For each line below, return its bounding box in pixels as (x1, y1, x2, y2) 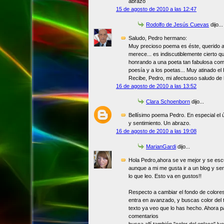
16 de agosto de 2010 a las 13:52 (116, 83, 196, 89)
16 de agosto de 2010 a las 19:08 (116, 128, 196, 134)
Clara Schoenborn (146, 98, 190, 105)
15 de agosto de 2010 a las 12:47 (116, 5, 196, 12)
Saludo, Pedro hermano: (128, 35, 187, 41)
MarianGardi (146, 143, 176, 150)
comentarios (128, 213, 158, 219)
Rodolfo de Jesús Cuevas (146, 21, 209, 27)
